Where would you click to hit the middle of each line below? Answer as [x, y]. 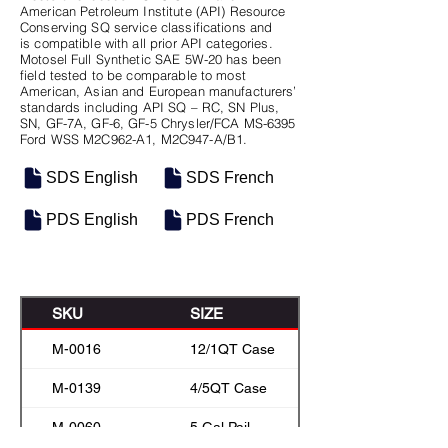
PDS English [92, 219]
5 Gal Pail [220, 426]
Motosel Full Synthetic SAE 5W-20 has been [151, 59]
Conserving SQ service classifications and [146, 27]
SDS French [230, 177]
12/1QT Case [232, 348]
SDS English [92, 177]
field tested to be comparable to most [133, 75]
